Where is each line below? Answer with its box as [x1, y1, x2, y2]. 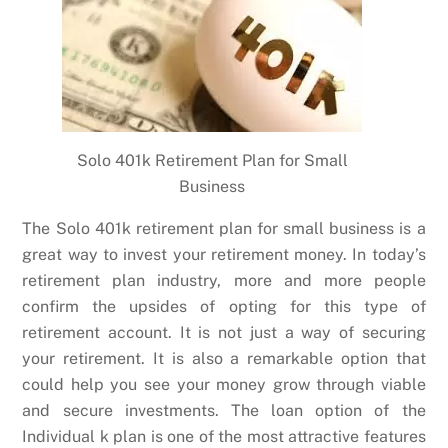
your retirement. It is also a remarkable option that [22, 349, 426, 369]
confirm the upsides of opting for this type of [22, 297, 426, 317]
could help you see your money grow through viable [22, 375, 426, 395]
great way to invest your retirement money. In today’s [22, 245, 426, 265]
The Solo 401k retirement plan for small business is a [22, 219, 426, 239]
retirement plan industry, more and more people [22, 271, 426, 291]
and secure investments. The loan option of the [22, 401, 426, 421]
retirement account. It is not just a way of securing [22, 323, 426, 343]
